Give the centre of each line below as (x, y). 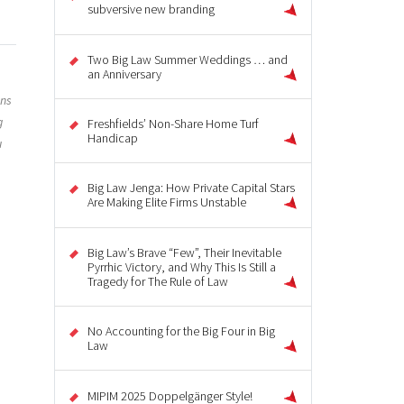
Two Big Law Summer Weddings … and (188, 59)
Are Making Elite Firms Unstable (167, 202)
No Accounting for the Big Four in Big (181, 331)
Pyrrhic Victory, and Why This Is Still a (182, 266)
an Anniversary (124, 73)
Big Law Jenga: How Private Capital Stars (191, 188)
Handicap (113, 138)
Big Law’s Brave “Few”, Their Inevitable (184, 252)
